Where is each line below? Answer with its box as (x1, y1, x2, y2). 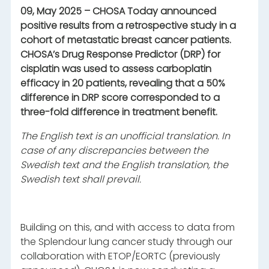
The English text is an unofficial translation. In (20, 129, 230, 143)
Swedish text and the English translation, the (20, 158, 228, 172)
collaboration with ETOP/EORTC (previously (20, 249, 220, 263)
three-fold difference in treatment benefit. (20, 105, 217, 119)
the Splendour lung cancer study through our (20, 235, 232, 249)
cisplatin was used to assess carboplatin (20, 62, 211, 76)
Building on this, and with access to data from (20, 220, 235, 234)
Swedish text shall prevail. (20, 172, 141, 186)
